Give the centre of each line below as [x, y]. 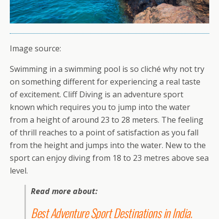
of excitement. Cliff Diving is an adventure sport [97, 95]
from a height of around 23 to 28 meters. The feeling [107, 120]
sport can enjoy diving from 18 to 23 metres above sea [109, 158]
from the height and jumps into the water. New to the [108, 145]
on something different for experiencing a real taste [105, 82]
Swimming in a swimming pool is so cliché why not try [107, 69]
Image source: [35, 49]
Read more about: [65, 191]
